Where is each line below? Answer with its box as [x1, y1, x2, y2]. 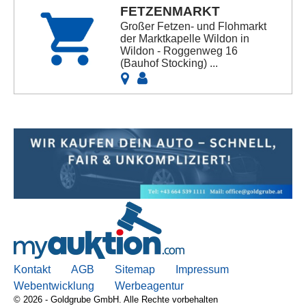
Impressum [176, 263, 229, 275]
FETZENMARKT [120, 4, 221, 19]
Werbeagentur [115, 279, 184, 292]
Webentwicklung [14, 279, 94, 292]
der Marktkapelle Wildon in [120, 33, 250, 45]
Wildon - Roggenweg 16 [120, 45, 238, 57]
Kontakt [14, 263, 51, 275]
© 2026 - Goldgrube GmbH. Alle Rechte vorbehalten [14, 294, 218, 305]
